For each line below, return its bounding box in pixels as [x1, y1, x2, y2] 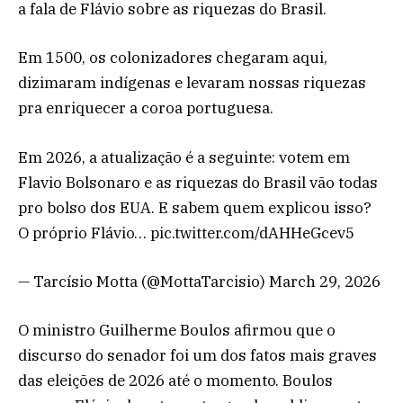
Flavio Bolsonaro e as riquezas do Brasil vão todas [18, 172, 378, 193]
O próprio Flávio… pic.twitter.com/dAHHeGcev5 [18, 222, 354, 243]
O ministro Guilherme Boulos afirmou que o [18, 319, 336, 340]
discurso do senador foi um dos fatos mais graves [18, 345, 377, 365]
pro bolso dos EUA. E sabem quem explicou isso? [18, 197, 372, 218]
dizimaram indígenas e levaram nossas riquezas [18, 73, 366, 94]
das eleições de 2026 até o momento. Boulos [18, 370, 333, 390]
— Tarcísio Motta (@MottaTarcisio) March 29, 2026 [18, 271, 381, 291]
